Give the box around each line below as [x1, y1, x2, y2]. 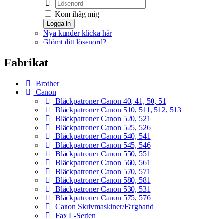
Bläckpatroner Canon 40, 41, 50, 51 [53, 96, 166, 105]
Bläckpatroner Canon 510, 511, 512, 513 [53, 105, 181, 114]
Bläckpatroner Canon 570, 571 [53, 167, 151, 175]
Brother [33, 79, 59, 88]
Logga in [47, 20, 71, 27]
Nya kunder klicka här [43, 29, 112, 37]
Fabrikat [4, 56, 48, 69]
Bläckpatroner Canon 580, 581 [53, 175, 151, 184]
